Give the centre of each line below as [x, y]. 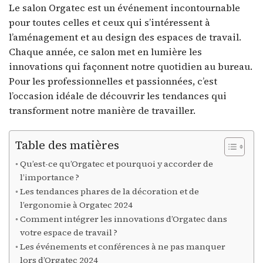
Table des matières [67, 145]
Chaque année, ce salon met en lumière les [105, 52]
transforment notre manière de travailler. [102, 111]
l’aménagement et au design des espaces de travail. [125, 37]
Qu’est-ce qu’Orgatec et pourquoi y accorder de [116, 164]
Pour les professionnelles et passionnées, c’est [113, 81]
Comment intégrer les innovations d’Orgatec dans [123, 219]
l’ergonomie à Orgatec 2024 [76, 205]
